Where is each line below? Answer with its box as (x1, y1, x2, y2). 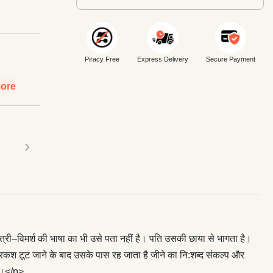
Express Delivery (136, 55, 188, 63)
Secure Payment (205, 55, 255, 63)
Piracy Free (85, 55, 120, 63)
